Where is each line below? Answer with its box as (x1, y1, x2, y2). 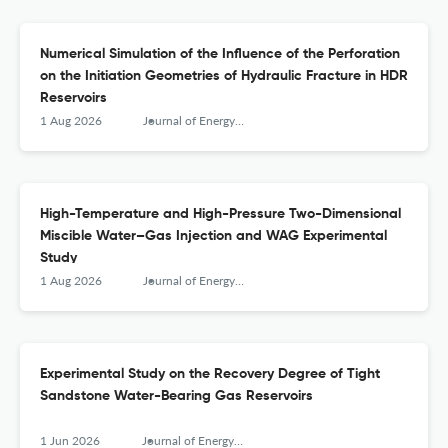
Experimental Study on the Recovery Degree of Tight (40, 367, 380, 382)
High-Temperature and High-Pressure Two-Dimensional (40, 207, 401, 222)
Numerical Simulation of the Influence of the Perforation (40, 47, 400, 62)
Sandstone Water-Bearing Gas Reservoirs (40, 389, 313, 404)
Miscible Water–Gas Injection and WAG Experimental (40, 229, 387, 244)
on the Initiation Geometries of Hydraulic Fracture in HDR (40, 69, 408, 84)
